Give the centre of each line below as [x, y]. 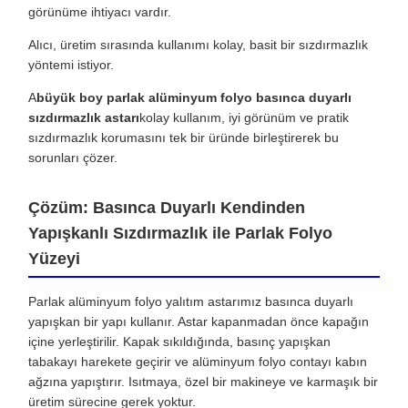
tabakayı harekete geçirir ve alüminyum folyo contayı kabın [198, 362]
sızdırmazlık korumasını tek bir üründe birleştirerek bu [184, 138]
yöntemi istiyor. [71, 65]
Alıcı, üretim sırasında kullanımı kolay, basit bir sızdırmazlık [198, 45]
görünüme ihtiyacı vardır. [100, 12]
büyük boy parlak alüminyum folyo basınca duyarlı [194, 98]
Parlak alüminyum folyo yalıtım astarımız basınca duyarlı [191, 302]
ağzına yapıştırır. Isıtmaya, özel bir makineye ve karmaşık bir [203, 382]
